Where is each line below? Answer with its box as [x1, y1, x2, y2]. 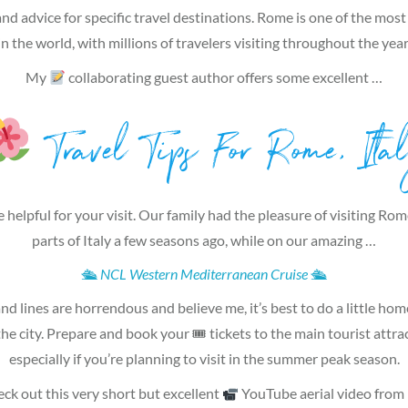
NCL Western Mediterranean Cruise [100, 265, 308, 282]
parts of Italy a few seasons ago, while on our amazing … [32, 231, 376, 249]
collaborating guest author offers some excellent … [66, 68, 383, 86]
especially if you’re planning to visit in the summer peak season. [8, 350, 400, 367]
